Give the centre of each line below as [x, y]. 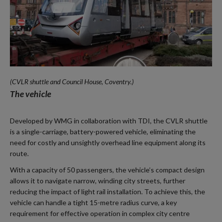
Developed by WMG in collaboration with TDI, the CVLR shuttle [109, 120]
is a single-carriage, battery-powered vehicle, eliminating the [103, 131]
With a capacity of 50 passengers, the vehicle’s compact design [107, 170]
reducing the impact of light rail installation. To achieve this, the [108, 192]
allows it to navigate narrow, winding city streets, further [98, 181]
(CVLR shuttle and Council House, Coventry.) [72, 81]
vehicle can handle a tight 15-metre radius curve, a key [93, 203]
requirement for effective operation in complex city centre [100, 214]
